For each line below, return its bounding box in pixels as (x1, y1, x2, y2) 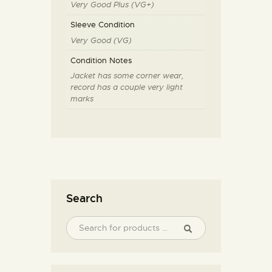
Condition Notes (70, 55, 132, 66)
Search (66, 191, 103, 206)
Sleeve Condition (70, 19, 135, 30)
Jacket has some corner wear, (70, 70, 184, 81)
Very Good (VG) (70, 35, 132, 46)
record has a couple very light (70, 82, 183, 93)
